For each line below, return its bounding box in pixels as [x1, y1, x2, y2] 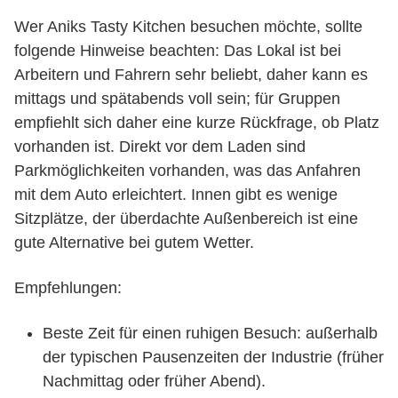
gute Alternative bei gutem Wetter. [14, 234, 254, 251]
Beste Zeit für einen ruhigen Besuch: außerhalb [43, 324, 378, 342]
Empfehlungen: [14, 279, 122, 297]
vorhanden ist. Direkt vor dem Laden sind [14, 138, 306, 155]
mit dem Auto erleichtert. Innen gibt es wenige [14, 186, 338, 203]
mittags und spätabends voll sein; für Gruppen [14, 90, 340, 107]
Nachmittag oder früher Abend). [43, 372, 266, 390]
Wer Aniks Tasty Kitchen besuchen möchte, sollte [14, 18, 362, 36]
